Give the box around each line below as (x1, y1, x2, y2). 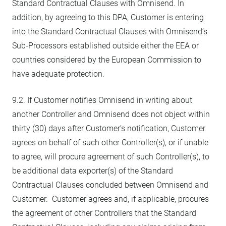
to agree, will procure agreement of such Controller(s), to (12, 152, 209, 161)
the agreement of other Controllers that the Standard (12, 208, 196, 218)
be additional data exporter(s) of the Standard (12, 166, 173, 176)
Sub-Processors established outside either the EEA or (12, 41, 199, 50)
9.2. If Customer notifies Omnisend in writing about (12, 95, 192, 105)
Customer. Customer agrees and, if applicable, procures (12, 194, 209, 204)
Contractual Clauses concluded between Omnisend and (12, 180, 208, 190)
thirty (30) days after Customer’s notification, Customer (12, 124, 205, 133)
